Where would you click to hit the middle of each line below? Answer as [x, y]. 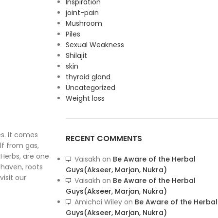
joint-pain [82, 13]
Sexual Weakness [95, 45]
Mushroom [84, 23]
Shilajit [76, 55]
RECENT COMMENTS [104, 138]
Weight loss [85, 98]
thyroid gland [88, 77]
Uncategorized [90, 88]
